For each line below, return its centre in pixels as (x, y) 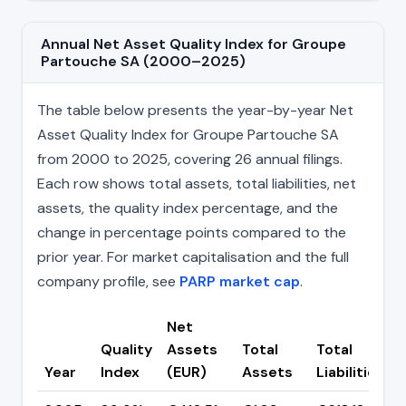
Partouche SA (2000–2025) (143, 62)
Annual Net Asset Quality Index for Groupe (193, 44)
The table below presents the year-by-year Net (195, 111)
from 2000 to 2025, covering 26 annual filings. (190, 159)
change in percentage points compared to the (192, 233)
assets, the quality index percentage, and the (188, 208)
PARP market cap (240, 282)
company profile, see (108, 282)
